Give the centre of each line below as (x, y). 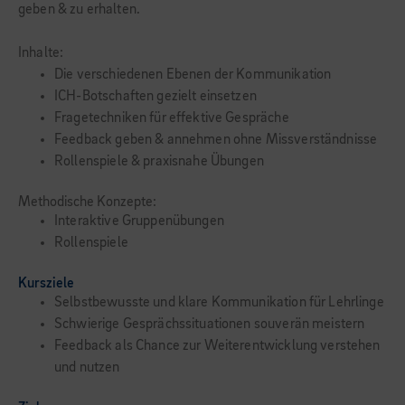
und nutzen (87, 368)
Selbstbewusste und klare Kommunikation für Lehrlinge (219, 303)
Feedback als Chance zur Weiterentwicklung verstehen (217, 346)
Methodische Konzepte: (87, 202)
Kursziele (46, 284)
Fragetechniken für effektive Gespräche (172, 118)
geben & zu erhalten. (80, 10)
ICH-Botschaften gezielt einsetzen (155, 97)
